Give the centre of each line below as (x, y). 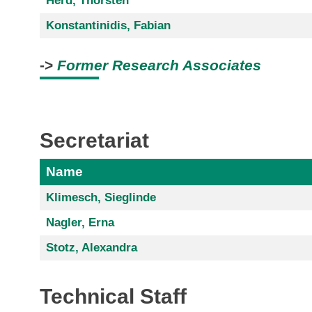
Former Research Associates (159, 65)
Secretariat (94, 141)
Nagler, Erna (80, 222)
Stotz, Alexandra (91, 247)
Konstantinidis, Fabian (108, 26)
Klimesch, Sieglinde (101, 197)
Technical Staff (113, 296)
